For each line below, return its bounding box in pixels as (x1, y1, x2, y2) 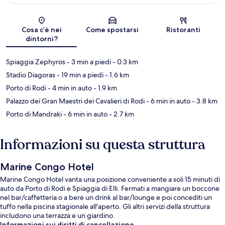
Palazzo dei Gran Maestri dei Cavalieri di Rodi (6, 96, 145, 106)
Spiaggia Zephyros (6, 57, 65, 67)
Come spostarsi (86, 25, 139, 35)
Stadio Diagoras (6, 70, 55, 80)
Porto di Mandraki (6, 109, 62, 119)
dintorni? (25, 34, 58, 44)
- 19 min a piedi (55, 70, 103, 80)
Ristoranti (166, 25, 201, 35)
